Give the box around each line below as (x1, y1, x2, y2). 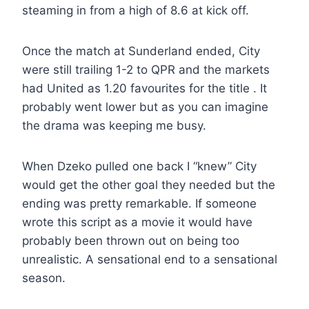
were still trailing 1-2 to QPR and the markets (22, 63, 270, 77)
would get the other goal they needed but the (22, 178, 275, 192)
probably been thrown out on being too (22, 234, 239, 248)
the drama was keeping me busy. (22, 119, 206, 133)
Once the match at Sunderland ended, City (22, 44, 260, 59)
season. (22, 271, 66, 286)
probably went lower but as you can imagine (22, 100, 268, 114)
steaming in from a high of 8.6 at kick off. (22, 3, 249, 18)
